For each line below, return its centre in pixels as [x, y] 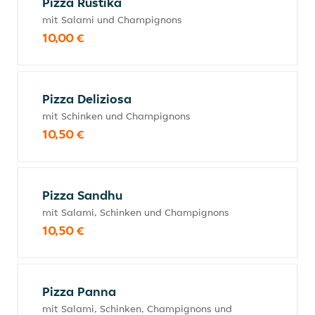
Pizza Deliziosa [87, 99]
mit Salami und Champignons [112, 20]
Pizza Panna [79, 291]
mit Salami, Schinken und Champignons [136, 212]
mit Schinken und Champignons [116, 116]
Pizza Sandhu [82, 195]
